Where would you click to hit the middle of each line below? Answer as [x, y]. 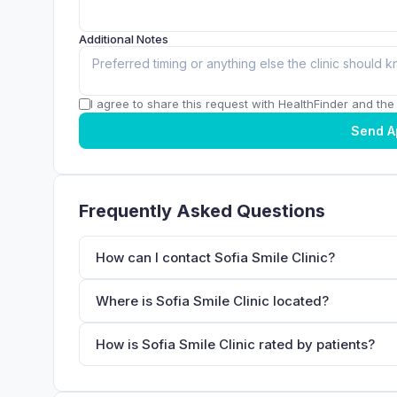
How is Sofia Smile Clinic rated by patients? [235, 344]
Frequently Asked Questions [202, 210]
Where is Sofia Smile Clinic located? [212, 300]
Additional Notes [124, 39]
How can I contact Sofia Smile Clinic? [215, 257]
